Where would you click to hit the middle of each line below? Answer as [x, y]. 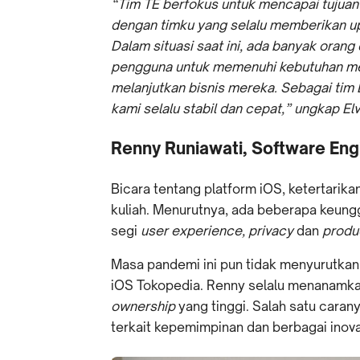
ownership [145, 307]
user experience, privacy [219, 231]
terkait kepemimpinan [177, 327]
